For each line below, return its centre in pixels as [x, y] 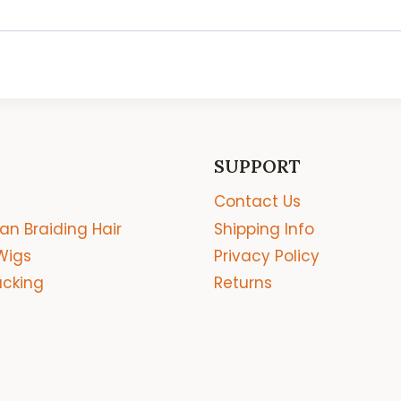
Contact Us [257, 202]
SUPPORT [257, 166]
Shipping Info [264, 229]
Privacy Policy [267, 256]
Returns [243, 283]
